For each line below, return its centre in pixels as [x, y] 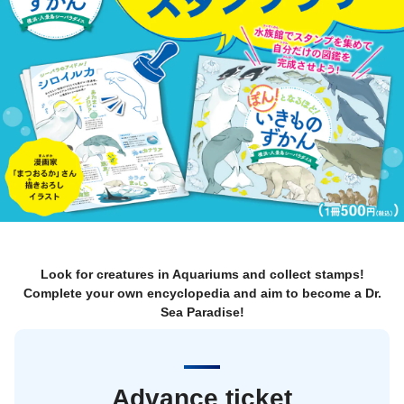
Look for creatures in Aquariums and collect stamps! [202, 274]
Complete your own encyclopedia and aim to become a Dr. [202, 293]
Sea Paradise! [202, 312]
